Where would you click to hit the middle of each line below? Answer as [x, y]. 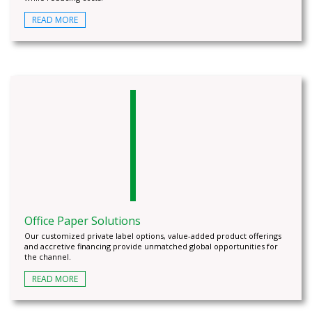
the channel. [48, 257]
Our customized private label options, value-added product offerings [153, 236]
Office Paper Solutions [83, 221]
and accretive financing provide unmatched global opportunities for [151, 246]
